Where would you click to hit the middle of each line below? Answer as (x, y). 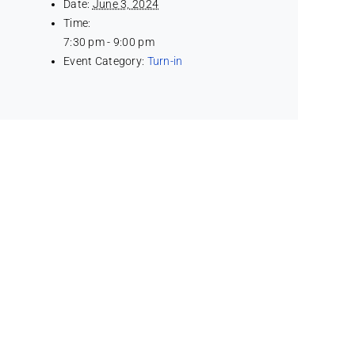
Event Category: (104, 61)
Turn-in (165, 61)
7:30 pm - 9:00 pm (109, 42)
